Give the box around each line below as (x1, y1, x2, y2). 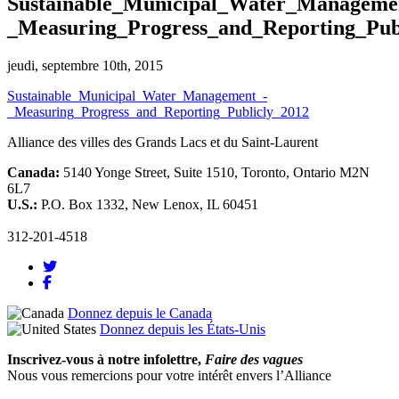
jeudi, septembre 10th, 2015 (7, 58, 163, 74)
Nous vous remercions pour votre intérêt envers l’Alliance (7, 368, 331, 384)
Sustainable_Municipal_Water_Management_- (7, 88, 267, 104)
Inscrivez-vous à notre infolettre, (7, 352, 205, 368)
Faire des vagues (205, 352, 303, 368)
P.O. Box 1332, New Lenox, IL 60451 (37, 197, 258, 213)
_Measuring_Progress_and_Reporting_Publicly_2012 (7, 104, 309, 120)
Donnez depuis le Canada (68, 305, 212, 322)
